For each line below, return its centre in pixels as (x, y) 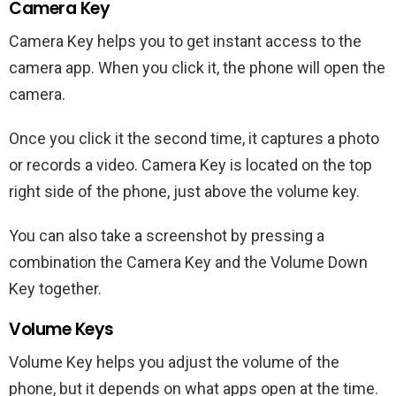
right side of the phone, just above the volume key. (184, 191)
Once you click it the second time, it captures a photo (194, 138)
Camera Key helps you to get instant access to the (185, 41)
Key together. (55, 288)
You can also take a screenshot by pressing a (167, 235)
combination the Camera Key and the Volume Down (188, 262)
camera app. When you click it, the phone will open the (197, 67)
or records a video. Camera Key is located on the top (190, 164)
